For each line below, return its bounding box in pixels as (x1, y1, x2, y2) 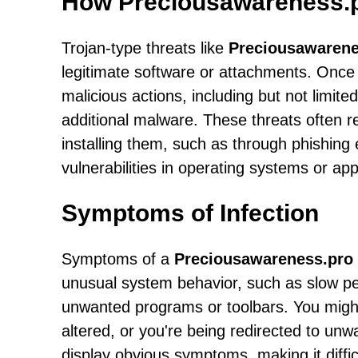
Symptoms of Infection (62, 200, 319, 226)
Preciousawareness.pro (174, 250, 353, 268)
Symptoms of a (62, 250, 174, 268)
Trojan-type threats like (62, 39, 229, 57)
